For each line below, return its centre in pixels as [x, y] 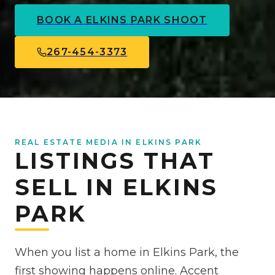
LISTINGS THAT [115, 161]
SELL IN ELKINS [117, 187]
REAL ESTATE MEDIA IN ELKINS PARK [109, 142]
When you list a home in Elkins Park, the [127, 252]
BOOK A [61, 20]
